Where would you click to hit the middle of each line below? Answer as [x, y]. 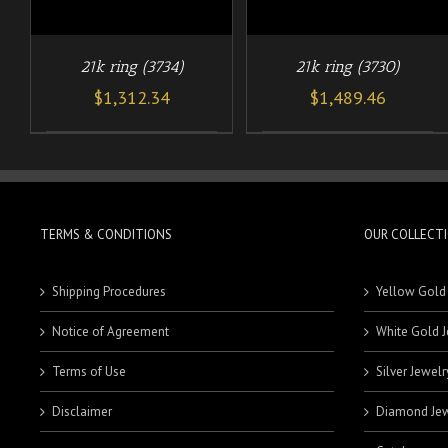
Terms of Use [89, 371]
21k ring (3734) [131, 66]
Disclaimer [82, 411]
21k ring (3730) [348, 66]
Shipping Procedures [109, 291]
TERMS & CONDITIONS [106, 234]
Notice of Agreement [110, 331]
